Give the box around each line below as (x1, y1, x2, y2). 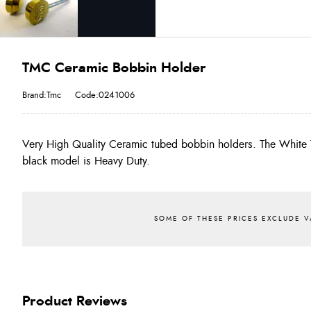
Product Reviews (22, 294, 127, 308)
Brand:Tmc (22, 90, 61, 100)
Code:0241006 (75, 90, 135, 100)
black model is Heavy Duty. (22, 155, 150, 167)
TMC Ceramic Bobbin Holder (22, 61, 206, 75)
